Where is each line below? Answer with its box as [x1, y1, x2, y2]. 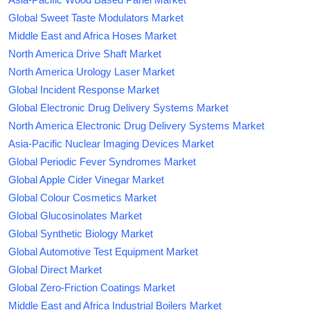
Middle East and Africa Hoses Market [8, 29, 176, 42]
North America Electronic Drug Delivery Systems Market [8, 119, 264, 131]
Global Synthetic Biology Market [8, 227, 153, 239]
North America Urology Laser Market [8, 65, 174, 77]
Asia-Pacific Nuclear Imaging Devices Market [8, 137, 214, 149]
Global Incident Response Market [8, 83, 159, 95]
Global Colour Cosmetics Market [8, 191, 156, 203]
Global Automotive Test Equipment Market [8, 245, 198, 257]
